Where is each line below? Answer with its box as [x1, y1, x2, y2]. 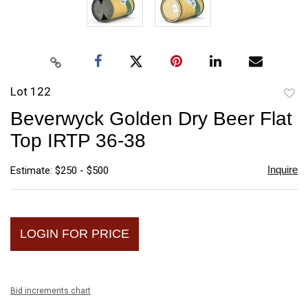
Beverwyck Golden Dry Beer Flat [10, 107, 292, 129]
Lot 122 [10, 84, 51, 98]
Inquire [267, 163, 298, 175]
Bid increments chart [10, 285, 91, 296]
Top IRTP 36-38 [10, 129, 146, 151]
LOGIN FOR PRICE [20, 226, 129, 241]
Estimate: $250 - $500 [10, 164, 109, 177]
